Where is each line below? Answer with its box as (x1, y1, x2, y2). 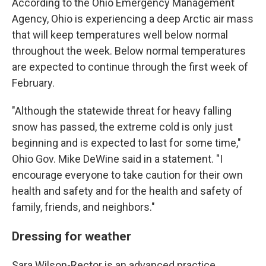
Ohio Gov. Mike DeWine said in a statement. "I (12, 153, 223, 165)
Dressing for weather (12, 229, 131, 243)
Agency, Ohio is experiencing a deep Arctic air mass (12, 12, 254, 25)
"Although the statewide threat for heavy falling (12, 104, 232, 117)
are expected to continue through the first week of (12, 61, 248, 73)
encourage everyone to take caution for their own (12, 169, 243, 181)
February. (12, 77, 55, 89)
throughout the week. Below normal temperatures (12, 45, 246, 57)
